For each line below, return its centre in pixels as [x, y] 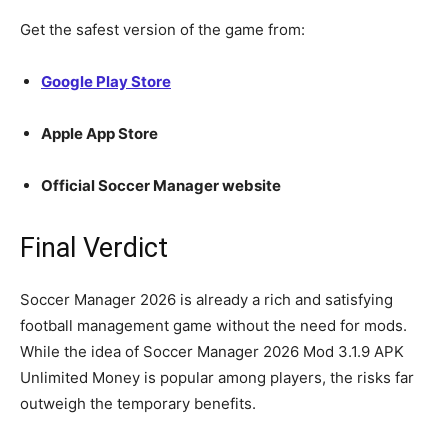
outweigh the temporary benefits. [138, 403]
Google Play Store [106, 81]
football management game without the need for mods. [213, 325]
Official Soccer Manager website [161, 185]
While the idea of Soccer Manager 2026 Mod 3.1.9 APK [212, 351]
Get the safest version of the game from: [162, 29]
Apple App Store [99, 133]
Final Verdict [94, 247]
